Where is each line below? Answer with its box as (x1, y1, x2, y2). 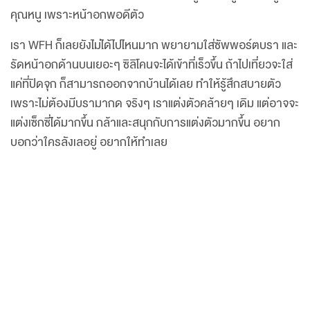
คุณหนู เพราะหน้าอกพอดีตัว (10, 5, 146, 25)
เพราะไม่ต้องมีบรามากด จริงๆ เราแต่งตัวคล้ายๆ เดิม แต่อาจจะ (10, 93, 299, 113)
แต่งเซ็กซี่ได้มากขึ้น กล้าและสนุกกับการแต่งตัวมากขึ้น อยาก (10, 113, 280, 133)
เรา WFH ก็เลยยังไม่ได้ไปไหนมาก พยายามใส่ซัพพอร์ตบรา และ (10, 35, 298, 55)
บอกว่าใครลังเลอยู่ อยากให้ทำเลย (10, 132, 167, 152)
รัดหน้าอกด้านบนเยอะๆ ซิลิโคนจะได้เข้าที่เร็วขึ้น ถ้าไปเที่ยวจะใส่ (10, 55, 293, 75)
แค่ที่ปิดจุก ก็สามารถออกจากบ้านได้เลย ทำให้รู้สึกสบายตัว (10, 74, 281, 94)
